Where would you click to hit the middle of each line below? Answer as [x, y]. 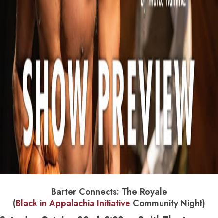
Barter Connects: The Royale [109, 191]
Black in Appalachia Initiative [73, 203]
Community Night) [168, 203]
